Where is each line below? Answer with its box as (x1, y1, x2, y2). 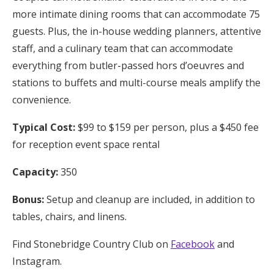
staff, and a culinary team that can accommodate (12, 42, 233, 56)
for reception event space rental (12, 138, 160, 152)
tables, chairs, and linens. (12, 210, 127, 224)
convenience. (12, 93, 71, 107)
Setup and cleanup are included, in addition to (44, 193, 255, 207)
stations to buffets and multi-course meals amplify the (12, 76, 261, 90)
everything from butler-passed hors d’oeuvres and (12, 59, 244, 73)
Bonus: (12, 193, 44, 207)
